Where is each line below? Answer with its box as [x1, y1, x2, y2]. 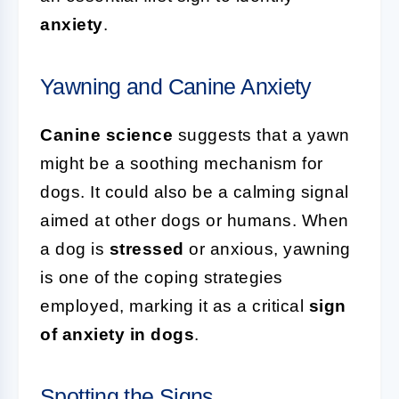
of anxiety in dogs [40, 325, 194, 344]
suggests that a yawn [173, 126, 350, 144]
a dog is [40, 240, 110, 258]
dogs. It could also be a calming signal [40, 183, 349, 201]
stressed [109, 240, 184, 258]
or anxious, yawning [183, 240, 351, 258]
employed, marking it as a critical [40, 297, 309, 315]
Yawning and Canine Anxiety [40, 74, 312, 99]
